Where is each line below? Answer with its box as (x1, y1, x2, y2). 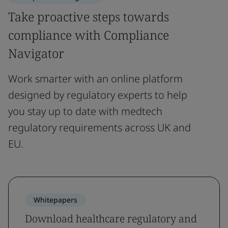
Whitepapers (34, 194, 77, 205)
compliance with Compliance (8, 26, 169, 43)
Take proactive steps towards (8, 8, 169, 25)
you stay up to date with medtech (8, 104, 162, 118)
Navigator (8, 44, 64, 62)
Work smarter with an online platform (8, 71, 183, 85)
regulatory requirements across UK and (8, 120, 191, 134)
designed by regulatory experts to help (8, 88, 187, 102)
